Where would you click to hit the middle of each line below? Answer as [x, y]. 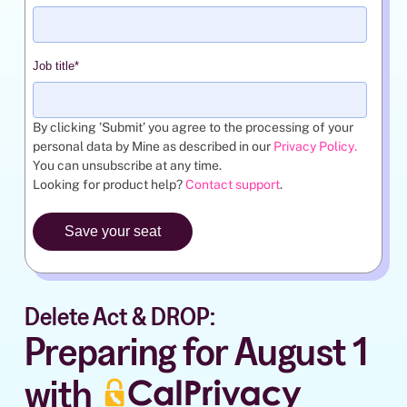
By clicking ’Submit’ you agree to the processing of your [193, 127]
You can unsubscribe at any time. [128, 165]
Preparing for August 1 [196, 351]
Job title [53, 65]
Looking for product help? [109, 184]
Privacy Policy [313, 146]
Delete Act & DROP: [127, 316]
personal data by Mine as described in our [153, 146]
